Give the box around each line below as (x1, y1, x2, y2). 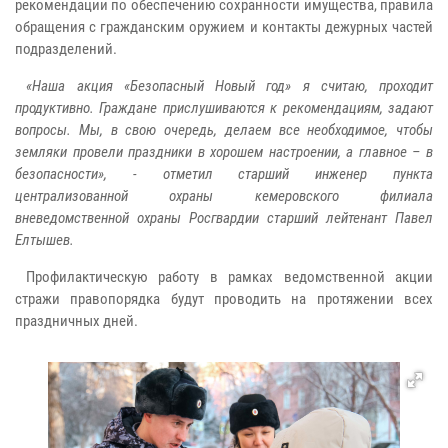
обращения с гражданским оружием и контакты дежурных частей (15, 17, 433, 36)
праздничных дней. (15, 311, 138, 330)
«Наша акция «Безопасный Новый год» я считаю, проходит (15, 76, 433, 95)
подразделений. (15, 39, 117, 58)
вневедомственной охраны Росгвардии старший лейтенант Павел (15, 208, 433, 227)
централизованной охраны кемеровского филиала (15, 186, 433, 205)
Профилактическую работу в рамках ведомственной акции (15, 267, 433, 286)
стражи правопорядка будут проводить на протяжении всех (15, 289, 433, 308)
